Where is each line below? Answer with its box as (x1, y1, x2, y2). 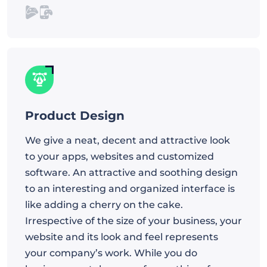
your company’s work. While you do (25, 247, 197, 259)
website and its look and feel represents (25, 231, 218, 243)
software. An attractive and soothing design (25, 166, 238, 178)
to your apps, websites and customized (25, 150, 214, 162)
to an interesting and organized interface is (25, 182, 235, 194)
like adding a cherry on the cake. (25, 198, 183, 210)
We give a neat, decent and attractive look (25, 134, 230, 146)
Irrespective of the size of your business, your (25, 215, 242, 226)
